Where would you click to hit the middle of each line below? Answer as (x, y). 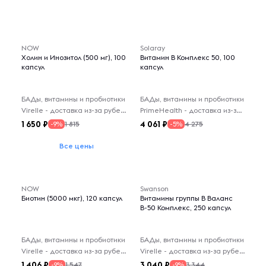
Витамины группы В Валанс (186, 198)
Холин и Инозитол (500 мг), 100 (74, 57)
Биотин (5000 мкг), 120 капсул (72, 198)
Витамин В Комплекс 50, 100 (188, 57)
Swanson (154, 189)
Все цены (77, 146)
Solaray (153, 48)
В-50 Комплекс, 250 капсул (186, 208)
